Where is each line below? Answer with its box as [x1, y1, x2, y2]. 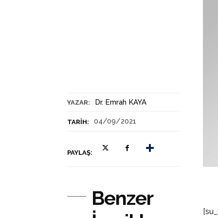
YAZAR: [67, 98, 90, 106]
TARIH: [67, 118, 89, 126]
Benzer [91, 186, 153, 209]
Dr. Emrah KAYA [95, 97, 146, 107]
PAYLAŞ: [67, 148, 92, 156]
